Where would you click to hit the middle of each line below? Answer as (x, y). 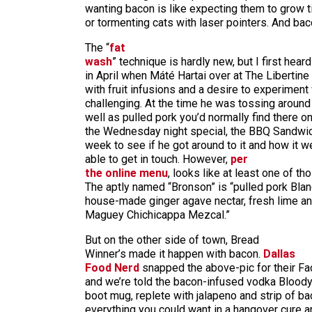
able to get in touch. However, (158, 159)
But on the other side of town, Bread (172, 240)
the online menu (126, 173)
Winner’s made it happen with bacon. (174, 254)
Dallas (279, 254)
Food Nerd (112, 268)
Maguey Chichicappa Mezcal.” (157, 215)
